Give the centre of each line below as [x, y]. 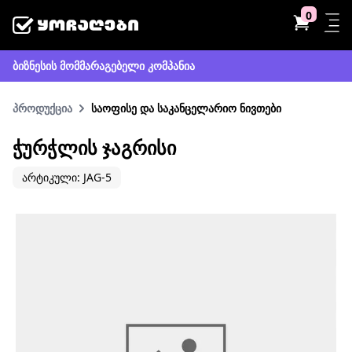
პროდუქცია [42, 108]
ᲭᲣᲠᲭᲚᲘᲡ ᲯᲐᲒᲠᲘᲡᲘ [95, 147]
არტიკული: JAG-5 [67, 177]
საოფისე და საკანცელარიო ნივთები [186, 108]
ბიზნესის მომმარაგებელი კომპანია [104, 66]
